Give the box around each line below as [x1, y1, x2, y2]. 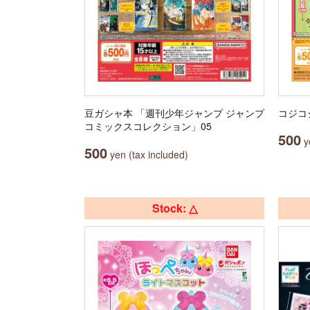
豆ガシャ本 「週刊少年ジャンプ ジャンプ [84, 106, 264, 120]
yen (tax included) [107, 147, 188, 161]
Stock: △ [152, 200, 197, 216]
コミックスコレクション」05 [84, 119, 212, 133]
